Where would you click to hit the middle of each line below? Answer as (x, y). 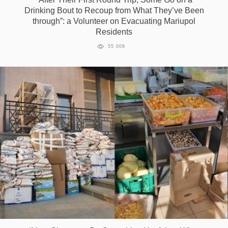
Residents (114, 32)
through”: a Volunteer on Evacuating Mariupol (114, 21)
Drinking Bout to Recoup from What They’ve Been (114, 11)
